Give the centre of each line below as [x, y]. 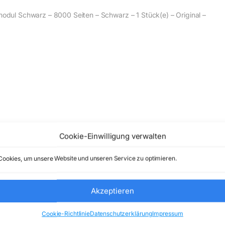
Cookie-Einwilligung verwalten [113, 136]
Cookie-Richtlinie [66, 213]
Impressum [168, 213]
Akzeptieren [112, 191]
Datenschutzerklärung [121, 213]
